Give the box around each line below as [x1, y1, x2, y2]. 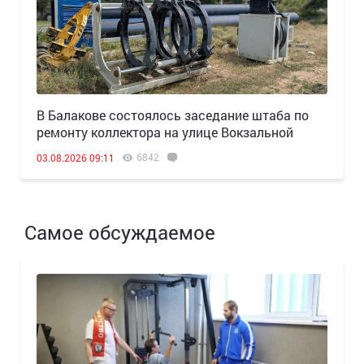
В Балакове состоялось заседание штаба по [37, 106, 309, 124]
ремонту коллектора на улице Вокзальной [37, 123, 293, 141]
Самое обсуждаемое [24, 219, 215, 246]
